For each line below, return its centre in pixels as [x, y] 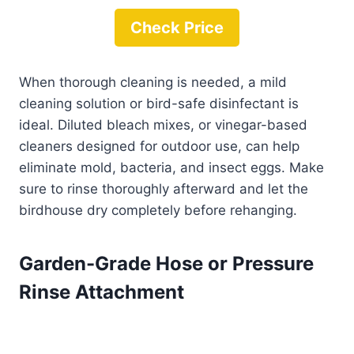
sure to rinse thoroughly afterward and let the [164, 189]
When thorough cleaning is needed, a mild [153, 83]
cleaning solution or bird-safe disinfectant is [159, 104]
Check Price [177, 28]
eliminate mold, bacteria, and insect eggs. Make [171, 168]
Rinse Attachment [102, 292]
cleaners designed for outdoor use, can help [159, 147]
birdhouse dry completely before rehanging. [158, 211]
